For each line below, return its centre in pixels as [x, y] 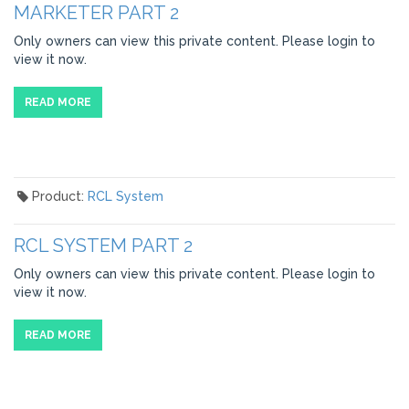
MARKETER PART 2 [96, 13]
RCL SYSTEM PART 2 [103, 246]
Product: [59, 196]
